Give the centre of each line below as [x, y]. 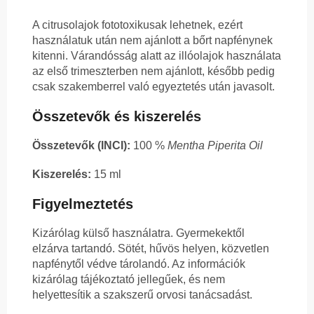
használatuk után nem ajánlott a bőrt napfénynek [152, 41]
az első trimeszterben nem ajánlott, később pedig [153, 71]
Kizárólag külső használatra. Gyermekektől [138, 233]
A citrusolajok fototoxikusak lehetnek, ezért [137, 25]
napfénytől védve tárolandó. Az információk [139, 264]
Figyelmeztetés [83, 204]
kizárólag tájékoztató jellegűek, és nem [129, 280]
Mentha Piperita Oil [215, 146]
